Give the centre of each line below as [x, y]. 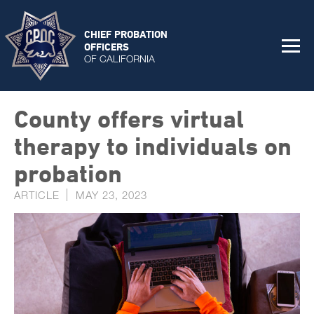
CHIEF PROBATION [126, 34]
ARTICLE [37, 195]
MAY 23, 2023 [111, 195]
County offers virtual [129, 118]
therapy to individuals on [153, 146]
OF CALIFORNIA [120, 58]
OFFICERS [107, 46]
